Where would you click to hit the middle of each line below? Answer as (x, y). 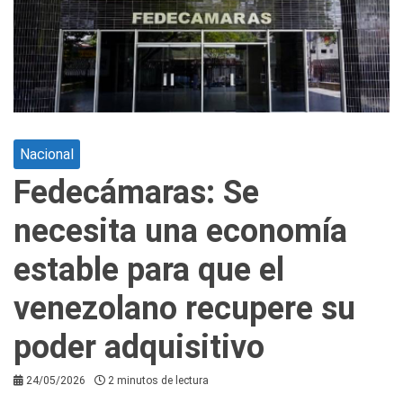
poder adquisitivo (139, 348)
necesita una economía (180, 232)
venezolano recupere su (184, 309)
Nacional (47, 155)
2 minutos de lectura (158, 381)
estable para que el (149, 270)
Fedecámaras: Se (136, 193)
